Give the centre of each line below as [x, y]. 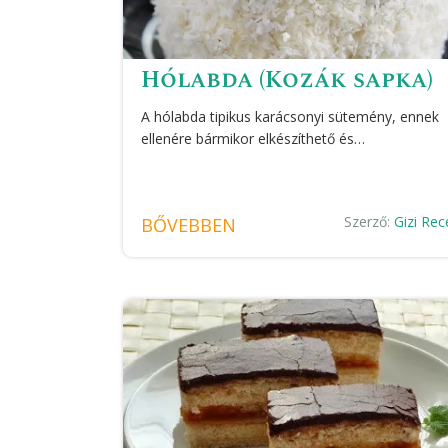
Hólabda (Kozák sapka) [286, 79]
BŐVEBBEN [188, 224]
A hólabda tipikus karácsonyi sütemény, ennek [289, 116]
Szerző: [368, 221]
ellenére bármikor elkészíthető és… [252, 138]
